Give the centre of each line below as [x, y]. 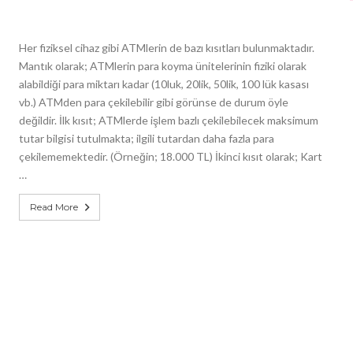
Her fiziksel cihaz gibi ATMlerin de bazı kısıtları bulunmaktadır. [167, 48]
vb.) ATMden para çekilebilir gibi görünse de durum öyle [154, 102]
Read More [54, 207]
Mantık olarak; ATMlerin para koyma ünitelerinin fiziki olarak [163, 66]
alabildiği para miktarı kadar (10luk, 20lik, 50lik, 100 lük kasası [164, 84]
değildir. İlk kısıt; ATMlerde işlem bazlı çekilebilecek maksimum [169, 120]
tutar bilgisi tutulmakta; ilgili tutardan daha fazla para [147, 138]
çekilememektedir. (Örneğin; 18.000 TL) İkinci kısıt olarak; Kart [171, 156]
